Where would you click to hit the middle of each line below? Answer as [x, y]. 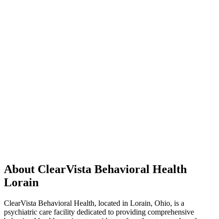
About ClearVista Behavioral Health [95, 169]
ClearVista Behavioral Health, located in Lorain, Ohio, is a [94, 203]
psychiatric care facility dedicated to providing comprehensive [99, 212]
